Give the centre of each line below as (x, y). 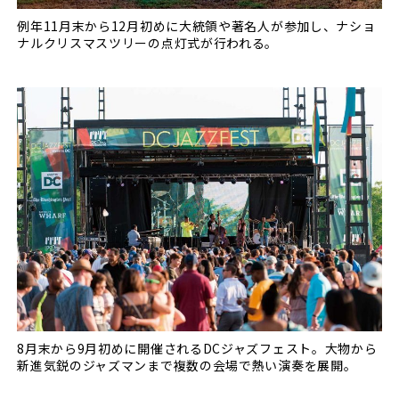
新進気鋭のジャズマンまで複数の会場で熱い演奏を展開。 (187, 365)
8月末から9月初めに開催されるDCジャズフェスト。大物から (197, 348)
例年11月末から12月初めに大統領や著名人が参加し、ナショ (196, 26)
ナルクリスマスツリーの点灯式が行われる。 (148, 43)
